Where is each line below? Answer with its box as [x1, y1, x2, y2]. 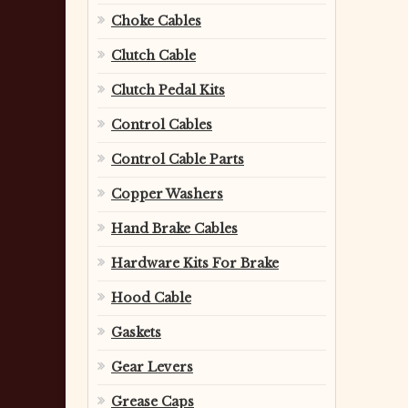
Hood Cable [111, 290, 191, 306]
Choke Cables [111, 13, 201, 29]
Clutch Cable [111, 47, 196, 64]
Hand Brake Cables [111, 220, 238, 237]
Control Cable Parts [111, 151, 244, 168]
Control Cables [111, 117, 212, 133]
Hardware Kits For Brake [111, 255, 279, 271]
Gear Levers [111, 359, 193, 375]
